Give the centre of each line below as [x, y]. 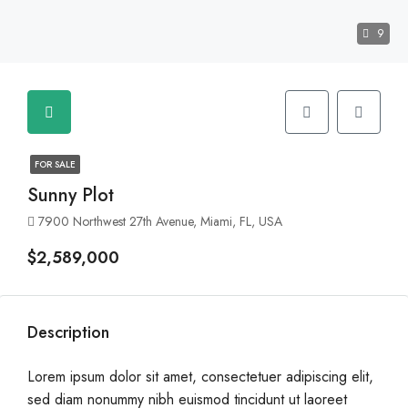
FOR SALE [55, 164]
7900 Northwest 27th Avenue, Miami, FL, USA [160, 221]
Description [68, 332]
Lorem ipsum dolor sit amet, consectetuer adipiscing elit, [200, 377]
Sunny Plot [71, 195]
